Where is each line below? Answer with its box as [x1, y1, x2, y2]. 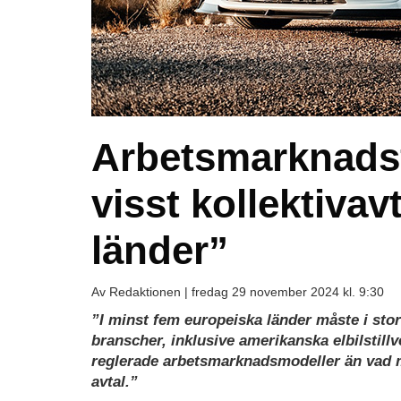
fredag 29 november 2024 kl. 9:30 [192, 284, 384, 299]
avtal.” [91, 372, 138, 390]
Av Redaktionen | [91, 284, 192, 299]
